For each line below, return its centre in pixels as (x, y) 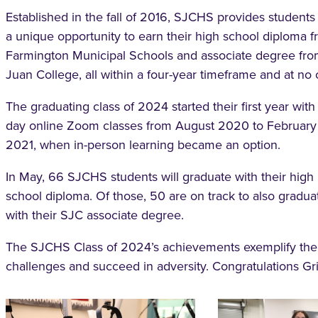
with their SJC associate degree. (95, 215)
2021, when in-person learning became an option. (143, 145)
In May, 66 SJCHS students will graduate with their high (160, 177)
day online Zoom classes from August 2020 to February (161, 126)
